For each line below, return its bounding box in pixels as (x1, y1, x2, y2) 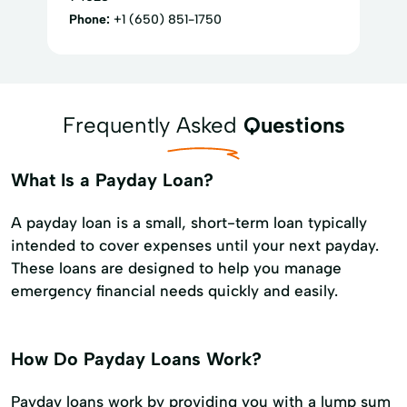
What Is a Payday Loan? (11, 168, 213, 191)
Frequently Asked (62, 111, 243, 138)
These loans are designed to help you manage (11, 258, 342, 277)
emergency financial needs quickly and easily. (11, 281, 338, 300)
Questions (243, 111, 345, 138)
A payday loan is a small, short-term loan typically (11, 213, 367, 232)
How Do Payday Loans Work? (11, 347, 262, 370)
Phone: (69, 11, 110, 27)
